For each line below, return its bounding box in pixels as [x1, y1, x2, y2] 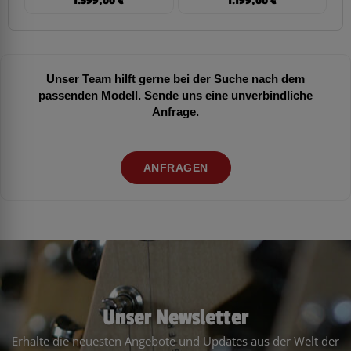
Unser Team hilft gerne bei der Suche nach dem [46, 71, 305, 87]
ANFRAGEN [143, 159, 208, 175]
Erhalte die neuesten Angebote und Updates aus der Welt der [12, 332, 339, 349]
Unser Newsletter [103, 304, 248, 331]
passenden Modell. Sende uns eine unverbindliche [38, 87, 313, 103]
